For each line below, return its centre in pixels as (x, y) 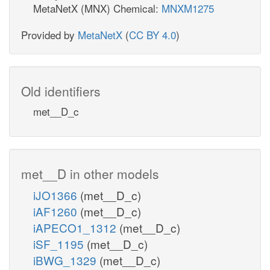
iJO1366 (57, 195)
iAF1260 (57, 211)
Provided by (49, 34)
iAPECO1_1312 (76, 227)
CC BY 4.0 (152, 34)
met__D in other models (90, 173)
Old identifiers (61, 91)
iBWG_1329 (66, 260)
